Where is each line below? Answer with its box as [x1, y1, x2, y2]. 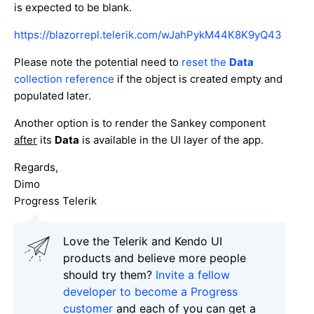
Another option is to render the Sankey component [14, 116, 266, 130]
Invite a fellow [156, 267, 230, 282]
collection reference [14, 71, 114, 86]
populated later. [14, 88, 91, 102]
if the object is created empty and [114, 71, 282, 86]
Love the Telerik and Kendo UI [63, 233, 222, 248]
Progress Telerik [14, 193, 97, 207]
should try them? [63, 267, 156, 282]
